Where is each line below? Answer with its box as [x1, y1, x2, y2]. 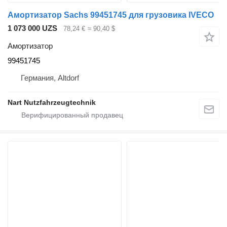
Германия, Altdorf [21, 73, 79, 82]
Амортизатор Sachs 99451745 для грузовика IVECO [8, 11, 214, 20]
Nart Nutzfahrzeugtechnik [8, 98, 96, 106]
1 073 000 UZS [8, 24, 57, 33]
